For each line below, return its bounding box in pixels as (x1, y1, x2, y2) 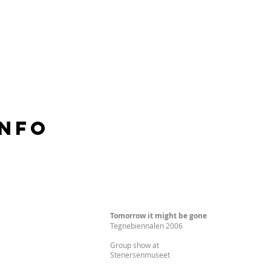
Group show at (110, 240, 159, 250)
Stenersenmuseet (110, 250, 170, 260)
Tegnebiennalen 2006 (110, 221, 183, 230)
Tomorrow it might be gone (110, 211, 207, 221)
